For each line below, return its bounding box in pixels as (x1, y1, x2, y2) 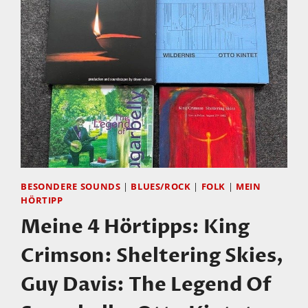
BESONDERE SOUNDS (21, 181, 121, 193)
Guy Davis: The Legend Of (21, 271, 272, 298)
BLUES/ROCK (131, 181, 191, 193)
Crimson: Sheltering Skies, (21, 242, 284, 269)
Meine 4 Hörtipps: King (21, 213, 250, 240)
